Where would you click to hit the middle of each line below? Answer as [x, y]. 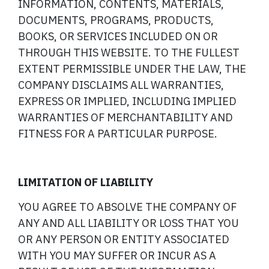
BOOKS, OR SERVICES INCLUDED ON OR [118, 37]
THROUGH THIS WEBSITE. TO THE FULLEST [129, 53]
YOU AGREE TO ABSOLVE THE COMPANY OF [127, 207]
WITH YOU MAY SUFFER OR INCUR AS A [117, 255]
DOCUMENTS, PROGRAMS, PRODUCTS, [116, 20]
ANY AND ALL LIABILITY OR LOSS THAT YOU [128, 223]
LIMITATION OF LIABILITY [86, 183]
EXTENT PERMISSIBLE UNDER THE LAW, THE [132, 69]
